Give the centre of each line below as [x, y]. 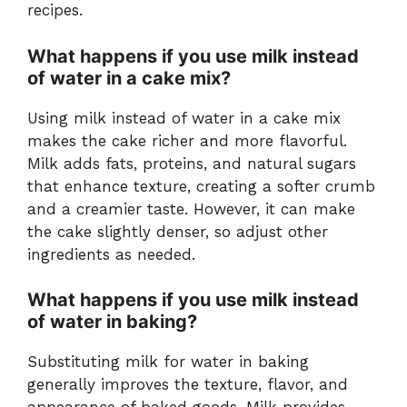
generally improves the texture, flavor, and [188, 385]
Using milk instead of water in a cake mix [184, 118]
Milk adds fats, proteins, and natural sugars [192, 163]
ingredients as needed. [111, 254]
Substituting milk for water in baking [168, 362]
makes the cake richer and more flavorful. [187, 140]
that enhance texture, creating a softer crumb [201, 186]
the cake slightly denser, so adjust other [178, 231]
